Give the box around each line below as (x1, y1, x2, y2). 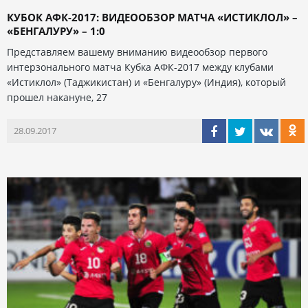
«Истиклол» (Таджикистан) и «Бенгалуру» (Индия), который (7, 75, 286, 89)
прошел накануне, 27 (7, 90, 107, 104)
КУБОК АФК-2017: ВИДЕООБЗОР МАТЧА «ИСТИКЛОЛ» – (7, 10, 298, 24)
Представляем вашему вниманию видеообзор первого (7, 45, 267, 58)
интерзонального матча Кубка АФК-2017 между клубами (7, 60, 274, 74)
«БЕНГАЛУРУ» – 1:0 (7, 23, 105, 38)
